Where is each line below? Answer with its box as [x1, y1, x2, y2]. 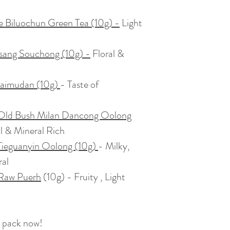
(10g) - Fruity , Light [41, 169, 125, 184]
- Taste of [60, 76, 99, 92]
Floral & [90, 46, 124, 61]
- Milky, [98, 138, 130, 154]
